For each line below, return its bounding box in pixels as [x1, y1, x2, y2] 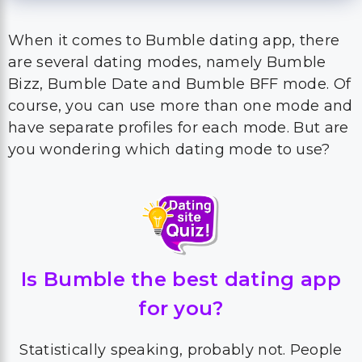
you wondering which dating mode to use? [8, 141, 330, 158]
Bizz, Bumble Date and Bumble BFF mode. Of [8, 75, 351, 93]
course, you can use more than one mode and [8, 97, 353, 115]
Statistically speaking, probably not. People [19, 341, 343, 359]
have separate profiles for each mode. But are [8, 119, 349, 137]
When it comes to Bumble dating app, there [8, 32, 340, 49]
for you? [138, 297, 224, 320]
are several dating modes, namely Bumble [8, 53, 326, 71]
